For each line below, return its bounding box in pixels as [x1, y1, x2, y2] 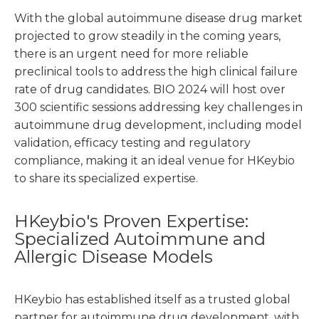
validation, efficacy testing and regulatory [14, 136, 251, 150]
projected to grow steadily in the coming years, [14, 29, 281, 43]
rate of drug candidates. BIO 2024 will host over [14, 83, 286, 96]
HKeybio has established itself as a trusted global [14, 293, 291, 306]
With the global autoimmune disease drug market [14, 11, 303, 25]
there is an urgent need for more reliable [14, 47, 249, 61]
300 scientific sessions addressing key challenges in [14, 100, 303, 114]
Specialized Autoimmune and [14, 229, 266, 249]
